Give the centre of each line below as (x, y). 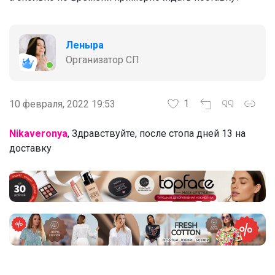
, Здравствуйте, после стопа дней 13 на (157, 133)
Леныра (85, 45)
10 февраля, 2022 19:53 (62, 104)
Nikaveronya (38, 133)
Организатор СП (103, 60)
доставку (30, 148)
